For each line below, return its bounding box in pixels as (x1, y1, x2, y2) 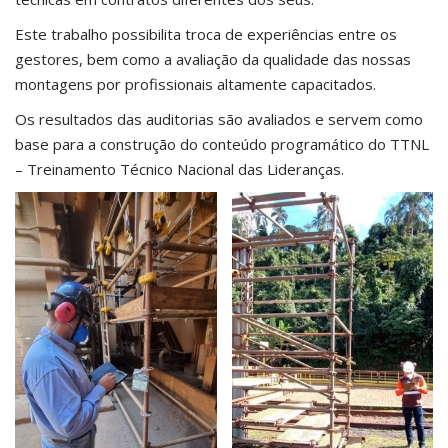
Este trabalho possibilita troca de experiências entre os (15, 23, 397, 44)
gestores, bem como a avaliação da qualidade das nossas (15, 48, 411, 69)
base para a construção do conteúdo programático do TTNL (15, 133, 429, 154)
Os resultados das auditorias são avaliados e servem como (15, 108, 423, 129)
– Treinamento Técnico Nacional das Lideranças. (15, 158, 344, 179)
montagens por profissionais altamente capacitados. (15, 73, 376, 94)
